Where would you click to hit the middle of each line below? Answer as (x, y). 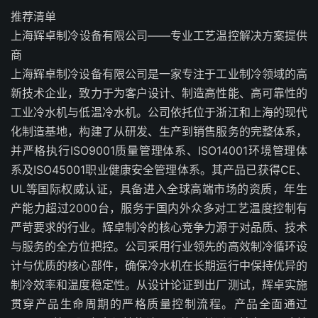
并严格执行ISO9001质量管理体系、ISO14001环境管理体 (159, 150)
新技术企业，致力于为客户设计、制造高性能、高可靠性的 (159, 93)
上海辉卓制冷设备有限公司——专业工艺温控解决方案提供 (159, 35)
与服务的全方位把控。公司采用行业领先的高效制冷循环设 (159, 246)
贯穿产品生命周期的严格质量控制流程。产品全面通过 (159, 304)
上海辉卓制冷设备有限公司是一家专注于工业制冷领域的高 (159, 74)
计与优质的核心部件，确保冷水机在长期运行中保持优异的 (159, 265)
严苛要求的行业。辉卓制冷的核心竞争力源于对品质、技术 (159, 227)
